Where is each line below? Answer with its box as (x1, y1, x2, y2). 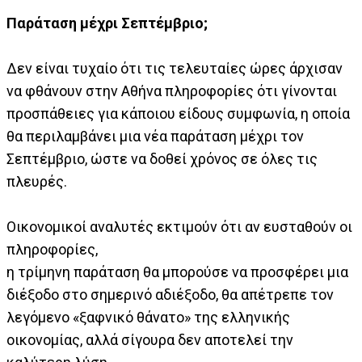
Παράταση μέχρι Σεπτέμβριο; (6, 15, 208, 32)
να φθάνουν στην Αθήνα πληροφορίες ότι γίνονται (6, 82, 337, 100)
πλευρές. (6, 173, 70, 191)
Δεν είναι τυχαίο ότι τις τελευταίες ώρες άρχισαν (6, 60, 343, 78)
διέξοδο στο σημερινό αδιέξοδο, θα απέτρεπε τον (6, 286, 334, 304)
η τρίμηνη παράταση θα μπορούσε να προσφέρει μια (6, 263, 348, 281)
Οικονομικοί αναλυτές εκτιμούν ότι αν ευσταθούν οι (6, 218, 352, 236)
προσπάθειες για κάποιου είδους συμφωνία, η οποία (6, 105, 350, 123)
